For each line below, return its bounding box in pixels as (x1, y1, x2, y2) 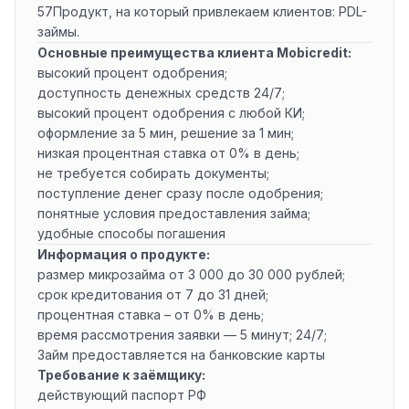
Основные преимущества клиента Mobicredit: (37, 45, 351, 60)
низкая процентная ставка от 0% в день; (37, 145, 299, 161)
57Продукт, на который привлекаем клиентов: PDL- (37, 4, 367, 19)
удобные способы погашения (37, 225, 225, 241)
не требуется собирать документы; (37, 165, 269, 181)
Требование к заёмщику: (37, 367, 205, 383)
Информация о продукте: (37, 246, 210, 262)
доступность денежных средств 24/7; (37, 85, 285, 100)
